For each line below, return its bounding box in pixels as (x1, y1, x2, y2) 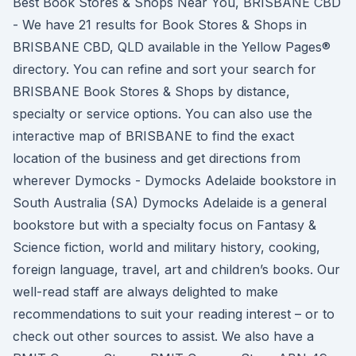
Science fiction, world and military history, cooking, (13, 239, 320, 255)
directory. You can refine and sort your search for (13, 61, 316, 77)
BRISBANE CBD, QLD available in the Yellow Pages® (13, 39, 331, 55)
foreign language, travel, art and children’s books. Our (13, 261, 340, 277)
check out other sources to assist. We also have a (13, 328, 314, 344)
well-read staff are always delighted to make (13, 284, 278, 300)
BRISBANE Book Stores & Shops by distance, (13, 83, 290, 99)
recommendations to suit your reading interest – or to (13, 306, 335, 322)
